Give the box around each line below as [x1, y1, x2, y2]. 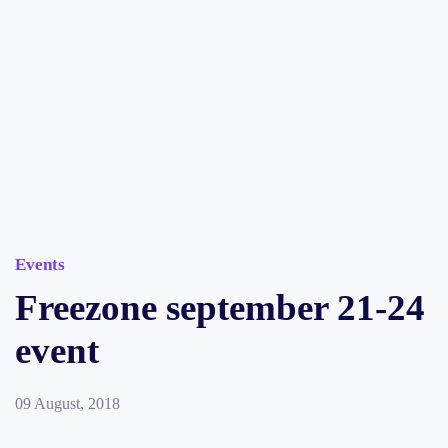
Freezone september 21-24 [15, 287, 425, 328]
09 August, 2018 [15, 395, 120, 412]
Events [15, 255, 65, 274]
